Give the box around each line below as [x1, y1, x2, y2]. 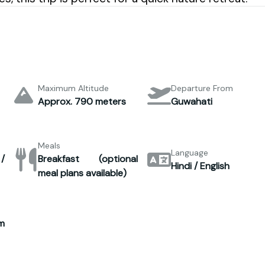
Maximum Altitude [37, 82, 109, 93]
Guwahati [171, 95, 213, 108]
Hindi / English [171, 159, 230, 172]
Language [171, 147, 209, 158]
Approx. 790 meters [37, 95, 126, 108]
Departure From [171, 82, 234, 93]
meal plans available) [37, 166, 127, 179]
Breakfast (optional [37, 152, 138, 165]
